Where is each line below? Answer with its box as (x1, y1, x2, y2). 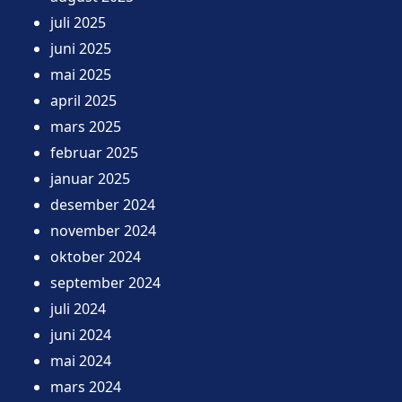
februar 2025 (50, 142, 138, 162)
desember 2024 (50, 194, 155, 214)
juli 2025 (50, 12, 106, 32)
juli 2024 (50, 298, 106, 319)
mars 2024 (50, 376, 121, 397)
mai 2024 (50, 350, 111, 371)
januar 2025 (50, 168, 130, 188)
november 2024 (50, 220, 156, 240)
